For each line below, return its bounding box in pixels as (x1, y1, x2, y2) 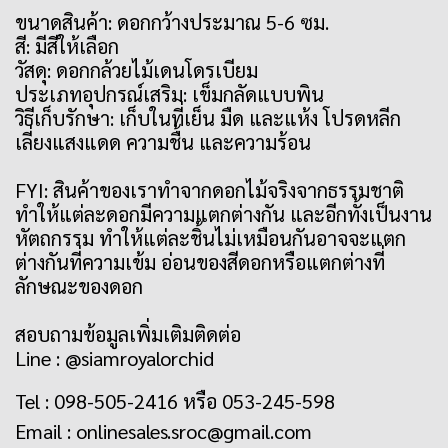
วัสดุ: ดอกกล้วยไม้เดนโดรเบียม (15, 57, 258, 83)
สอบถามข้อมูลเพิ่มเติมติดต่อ (15, 321, 241, 347)
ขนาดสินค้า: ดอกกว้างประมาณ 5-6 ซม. (15, 9, 329, 35)
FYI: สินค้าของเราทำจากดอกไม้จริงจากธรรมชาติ (15, 177, 404, 203)
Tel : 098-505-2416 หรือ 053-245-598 (15, 388, 335, 414)
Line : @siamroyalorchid (15, 345, 219, 371)
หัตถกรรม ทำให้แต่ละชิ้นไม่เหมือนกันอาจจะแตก (15, 225, 406, 251)
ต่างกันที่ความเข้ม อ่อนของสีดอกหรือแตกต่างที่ (15, 249, 385, 275)
